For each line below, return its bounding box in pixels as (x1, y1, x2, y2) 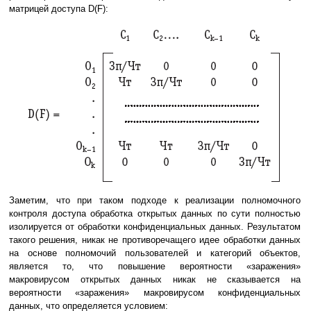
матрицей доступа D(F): (9, 3, 108, 14)
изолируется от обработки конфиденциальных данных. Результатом (9, 221, 301, 232)
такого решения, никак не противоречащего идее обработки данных (9, 234, 301, 245)
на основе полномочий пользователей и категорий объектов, (9, 247, 301, 258)
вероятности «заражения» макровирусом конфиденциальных (9, 287, 301, 298)
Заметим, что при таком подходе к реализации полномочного (9, 194, 301, 205)
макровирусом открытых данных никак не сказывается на (9, 274, 301, 285)
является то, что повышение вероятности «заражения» (9, 260, 301, 271)
